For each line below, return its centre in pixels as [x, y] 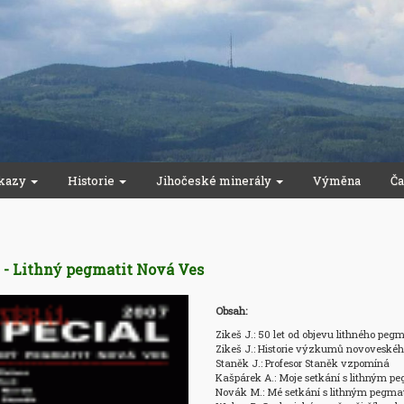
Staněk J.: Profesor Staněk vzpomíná [302, 363]
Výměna [337, 180]
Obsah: [231, 311]
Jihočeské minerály [215, 180]
